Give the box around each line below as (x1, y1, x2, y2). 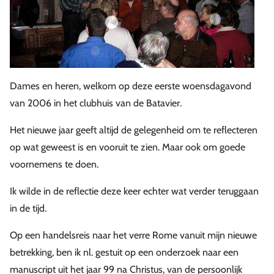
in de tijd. (10, 202, 46, 214)
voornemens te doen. (10, 158, 98, 170)
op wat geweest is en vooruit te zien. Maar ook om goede (10, 141, 245, 153)
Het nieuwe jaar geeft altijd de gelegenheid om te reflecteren (10, 124, 257, 136)
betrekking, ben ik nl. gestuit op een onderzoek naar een (10, 246, 239, 258)
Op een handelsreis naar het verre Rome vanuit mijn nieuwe (10, 229, 257, 241)
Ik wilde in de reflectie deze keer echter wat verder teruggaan (10, 185, 259, 197)
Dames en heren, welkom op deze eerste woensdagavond (10, 80, 251, 92)
